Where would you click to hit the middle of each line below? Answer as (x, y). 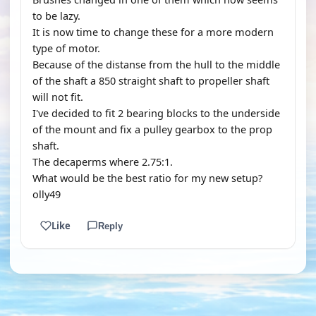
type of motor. (66, 48)
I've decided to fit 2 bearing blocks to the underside (156, 113)
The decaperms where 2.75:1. (103, 162)
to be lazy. (56, 16)
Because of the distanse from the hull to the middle (156, 64)
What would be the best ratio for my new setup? (147, 178)
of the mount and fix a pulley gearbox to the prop (152, 129)
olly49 (47, 194)
